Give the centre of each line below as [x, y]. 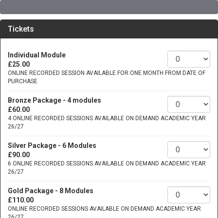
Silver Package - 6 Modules [52, 145]
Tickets [21, 29]
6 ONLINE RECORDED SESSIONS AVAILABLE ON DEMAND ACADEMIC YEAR [107, 163]
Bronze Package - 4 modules [54, 100]
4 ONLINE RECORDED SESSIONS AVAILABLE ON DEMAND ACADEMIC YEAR [107, 118]
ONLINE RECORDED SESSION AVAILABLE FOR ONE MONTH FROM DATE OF [107, 73]
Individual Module [37, 55]
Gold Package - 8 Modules [51, 191]
